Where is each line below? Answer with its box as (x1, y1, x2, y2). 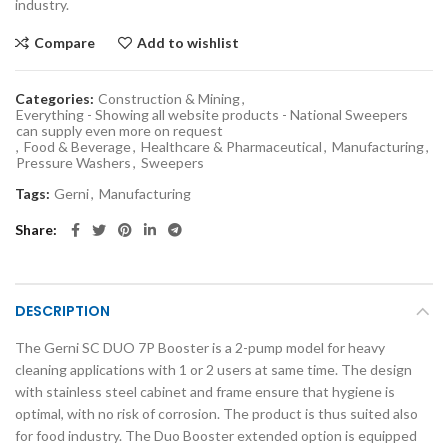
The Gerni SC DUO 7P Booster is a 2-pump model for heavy (15, 339, 385, 357)
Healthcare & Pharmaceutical (141, 138, 322, 156)
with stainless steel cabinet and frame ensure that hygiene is (15, 383, 395, 401)
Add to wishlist (137, 34, 239, 52)
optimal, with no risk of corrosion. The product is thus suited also (15, 405, 418, 423)
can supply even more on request (16, 122, 223, 140)
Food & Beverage (24, 138, 131, 156)
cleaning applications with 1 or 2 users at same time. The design (15, 361, 412, 379)
